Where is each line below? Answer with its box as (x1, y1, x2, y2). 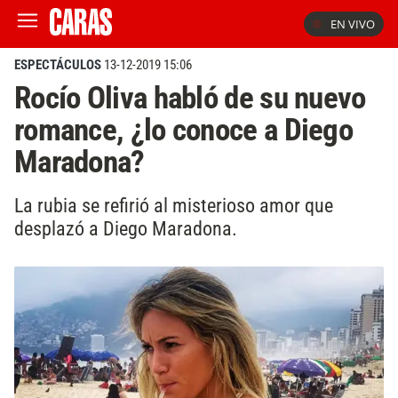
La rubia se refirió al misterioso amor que (14, 193, 333, 217)
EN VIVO (330, 16, 375, 32)
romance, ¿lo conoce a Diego (14, 111, 353, 148)
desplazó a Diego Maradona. (14, 216, 237, 240)
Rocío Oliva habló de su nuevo (14, 79, 366, 116)
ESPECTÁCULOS (14, 57, 101, 73)
